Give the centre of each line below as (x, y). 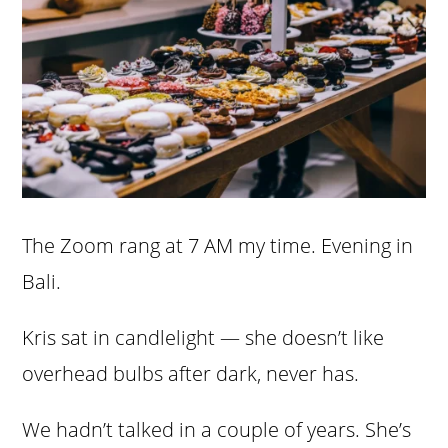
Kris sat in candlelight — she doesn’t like (203, 338)
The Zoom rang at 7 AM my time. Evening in (218, 246)
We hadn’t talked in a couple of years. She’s (217, 430)
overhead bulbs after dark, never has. (191, 374)
